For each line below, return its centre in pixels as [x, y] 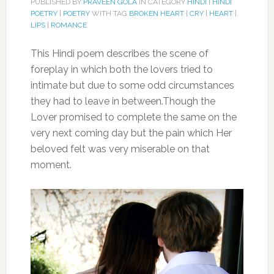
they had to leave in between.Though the [123, 101]
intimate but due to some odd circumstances [132, 85]
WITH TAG [109, 13]
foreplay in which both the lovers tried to [121, 69]
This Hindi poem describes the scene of [119, 54]
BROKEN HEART [156, 13]
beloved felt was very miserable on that [120, 149]
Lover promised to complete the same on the [133, 117]
